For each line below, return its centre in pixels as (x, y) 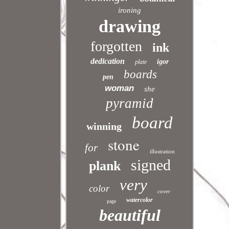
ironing (130, 10)
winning (104, 126)
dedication (108, 61)
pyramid (130, 103)
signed (151, 165)
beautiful (130, 215)
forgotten (116, 46)
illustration (162, 151)
